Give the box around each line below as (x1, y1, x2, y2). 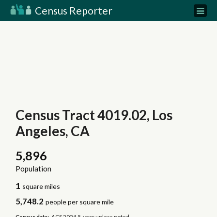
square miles (22, 182, 61, 191)
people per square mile (46, 198, 114, 206)
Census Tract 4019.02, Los (15, 107, 172, 123)
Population (15, 164, 51, 173)
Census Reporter (33, 4, 112, 16)
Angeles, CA (15, 123, 90, 139)
